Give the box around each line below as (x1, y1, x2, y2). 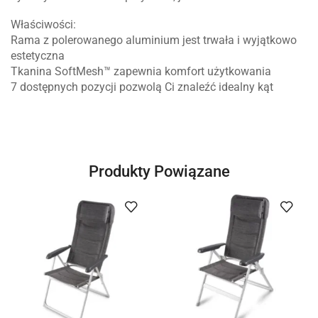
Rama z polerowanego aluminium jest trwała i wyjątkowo (11, 33, 297, 48)
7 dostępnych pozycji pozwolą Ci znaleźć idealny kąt (11, 80, 273, 94)
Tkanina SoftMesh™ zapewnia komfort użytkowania (11, 65, 271, 79)
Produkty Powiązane (88, 161, 230, 180)
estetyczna (11, 49, 65, 63)
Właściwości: (11, 18, 76, 32)
